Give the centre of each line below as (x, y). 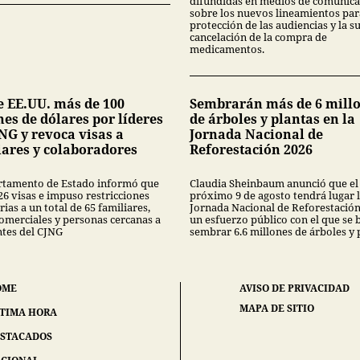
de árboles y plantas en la (272, 119)
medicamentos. (227, 49)
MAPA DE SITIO (277, 309)
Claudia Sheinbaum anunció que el (274, 184)
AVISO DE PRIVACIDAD (295, 288)
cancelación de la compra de (258, 37)
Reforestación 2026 (251, 150)
